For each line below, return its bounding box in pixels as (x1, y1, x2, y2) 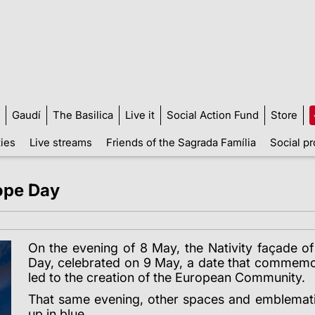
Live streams (29, 135, 92, 149)
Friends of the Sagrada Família (105, 135, 256, 149)
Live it (125, 108, 155, 122)
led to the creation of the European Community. (27, 269, 305, 285)
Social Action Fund (167, 108, 259, 122)
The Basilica (53, 108, 113, 122)
